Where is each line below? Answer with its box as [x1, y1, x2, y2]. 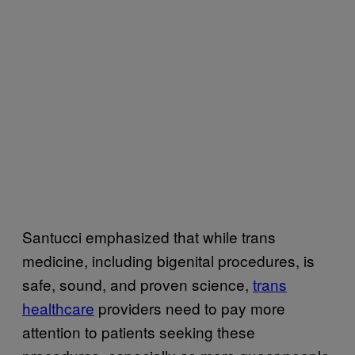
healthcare [22, 296, 94, 319]
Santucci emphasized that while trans [22, 225, 276, 247]
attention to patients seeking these [22, 320, 255, 342]
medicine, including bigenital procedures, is [22, 249, 315, 271]
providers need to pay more [94, 296, 285, 319]
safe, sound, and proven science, [22, 273, 253, 295]
